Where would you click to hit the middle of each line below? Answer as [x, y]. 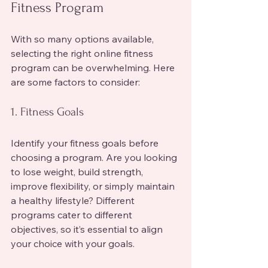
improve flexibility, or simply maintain [94, 186]
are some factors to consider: [75, 82]
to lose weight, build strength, [78, 171]
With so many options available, [83, 39]
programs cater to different [73, 214]
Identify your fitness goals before [86, 143]
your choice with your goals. [73, 243]
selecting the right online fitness [83, 53]
